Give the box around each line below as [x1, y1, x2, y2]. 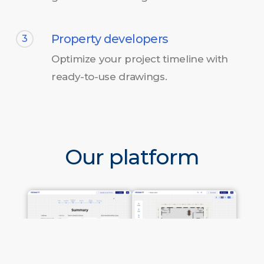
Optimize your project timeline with [51, 52, 228, 65]
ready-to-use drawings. [51, 70, 167, 82]
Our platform [64, 143, 200, 170]
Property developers [51, 31, 168, 46]
